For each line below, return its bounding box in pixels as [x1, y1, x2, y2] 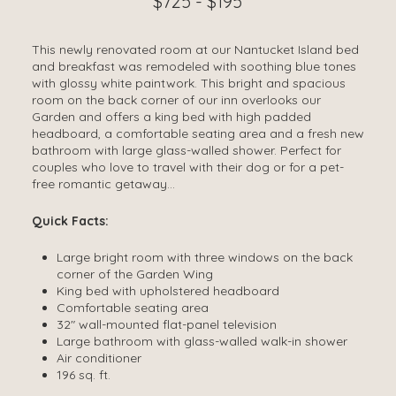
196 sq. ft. [56, 367, 110, 384]
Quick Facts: [31, 212, 109, 229]
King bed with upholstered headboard [56, 283, 279, 300]
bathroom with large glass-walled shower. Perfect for [31, 141, 341, 158]
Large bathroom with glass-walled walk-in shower [56, 333, 347, 350]
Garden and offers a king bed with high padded [31, 108, 311, 125]
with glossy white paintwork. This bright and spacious [31, 74, 346, 91]
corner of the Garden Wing [56, 266, 213, 283]
